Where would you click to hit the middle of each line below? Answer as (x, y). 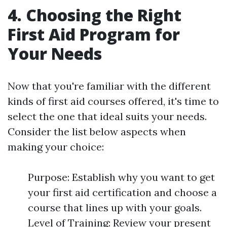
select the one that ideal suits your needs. (107, 117)
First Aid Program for (94, 34)
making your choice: (56, 147)
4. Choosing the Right (94, 15)
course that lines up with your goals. (115, 208)
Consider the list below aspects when (97, 132)
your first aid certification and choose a (122, 193)
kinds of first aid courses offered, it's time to (113, 101)
